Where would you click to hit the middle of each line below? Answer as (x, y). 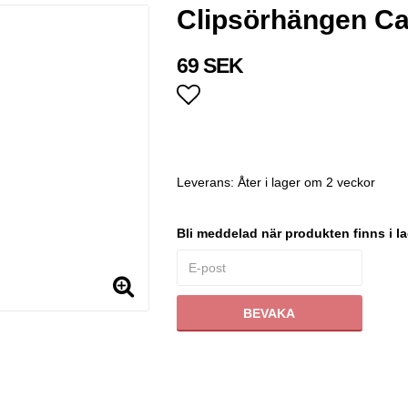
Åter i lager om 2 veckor (306, 183)
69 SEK (209, 66)
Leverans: (207, 183)
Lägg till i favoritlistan (285, 127)
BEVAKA (269, 314)
